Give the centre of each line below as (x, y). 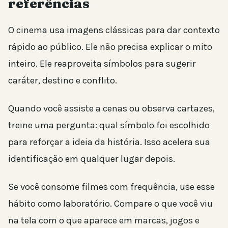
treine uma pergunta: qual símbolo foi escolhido (109, 125)
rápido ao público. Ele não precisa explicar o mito (110, 47)
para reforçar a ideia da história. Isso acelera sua (109, 142)
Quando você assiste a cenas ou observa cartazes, (111, 109)
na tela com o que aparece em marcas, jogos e (104, 221)
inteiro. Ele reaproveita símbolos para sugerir (102, 64)
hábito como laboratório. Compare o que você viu (110, 204)
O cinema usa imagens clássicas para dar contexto (114, 30)
